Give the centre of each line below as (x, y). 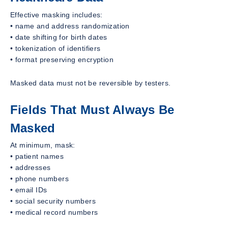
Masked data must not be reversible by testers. (91, 83)
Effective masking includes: (56, 15)
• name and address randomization (70, 26)
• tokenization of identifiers (55, 48)
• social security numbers (53, 201)
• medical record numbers (54, 212)
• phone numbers (39, 179)
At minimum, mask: (43, 145)
